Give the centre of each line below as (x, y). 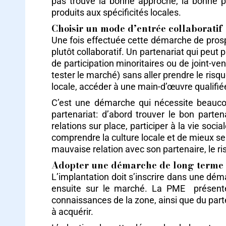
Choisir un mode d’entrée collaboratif (137, 29)
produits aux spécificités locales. (116, 12)
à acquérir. (72, 212)
